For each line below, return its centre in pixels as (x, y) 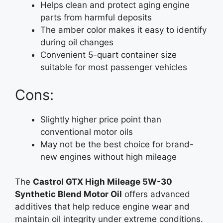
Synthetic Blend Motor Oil (68, 194)
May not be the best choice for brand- (117, 144)
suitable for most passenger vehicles (114, 67)
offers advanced (156, 194)
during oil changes (77, 42)
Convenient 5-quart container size (109, 55)
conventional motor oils (87, 132)
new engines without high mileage (109, 157)
